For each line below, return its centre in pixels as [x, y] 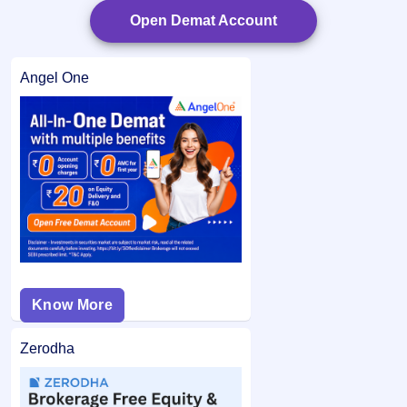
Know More [72, 305]
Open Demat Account [203, 21]
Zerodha [47, 349]
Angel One [55, 78]
